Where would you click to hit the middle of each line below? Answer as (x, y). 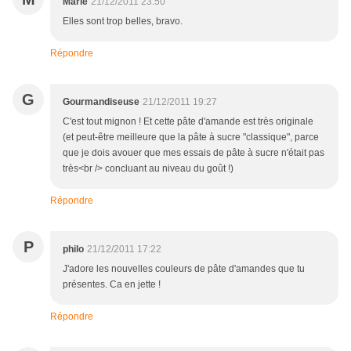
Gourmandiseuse (101, 102)
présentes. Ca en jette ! (112, 285)
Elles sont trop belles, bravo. (123, 22)
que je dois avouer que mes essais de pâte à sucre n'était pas (194, 153)
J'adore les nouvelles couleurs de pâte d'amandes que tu (184, 269)
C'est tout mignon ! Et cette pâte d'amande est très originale (188, 122)
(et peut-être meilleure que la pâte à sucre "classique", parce (191, 138)
